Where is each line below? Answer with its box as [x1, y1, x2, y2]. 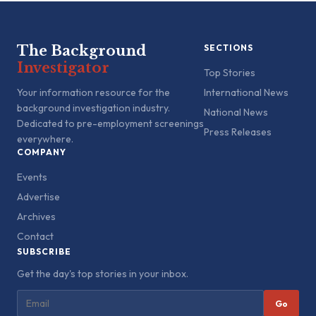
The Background [17, 42, 146, 59]
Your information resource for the [17, 86, 170, 99]
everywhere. [17, 133, 73, 145]
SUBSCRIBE [17, 246, 71, 257]
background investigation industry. [17, 102, 170, 114]
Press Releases [204, 126, 272, 138]
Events [17, 171, 47, 183]
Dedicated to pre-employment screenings [17, 117, 204, 130]
